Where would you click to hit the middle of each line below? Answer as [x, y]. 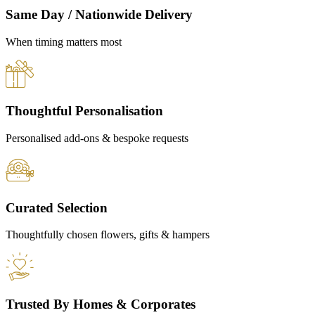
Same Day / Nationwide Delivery [99, 14]
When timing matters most [64, 41]
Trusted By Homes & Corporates [101, 304]
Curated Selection [57, 207]
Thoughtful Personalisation [84, 111]
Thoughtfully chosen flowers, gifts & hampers [108, 235]
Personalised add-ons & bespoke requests [97, 139]
